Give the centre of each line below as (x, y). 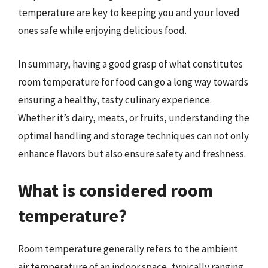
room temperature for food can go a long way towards (133, 82)
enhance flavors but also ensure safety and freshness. (132, 153)
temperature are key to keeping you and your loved (129, 13)
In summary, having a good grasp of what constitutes (130, 64)
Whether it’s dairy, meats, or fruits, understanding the (134, 118)
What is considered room (115, 190)
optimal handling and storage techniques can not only (133, 135)
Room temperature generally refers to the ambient (128, 249)
